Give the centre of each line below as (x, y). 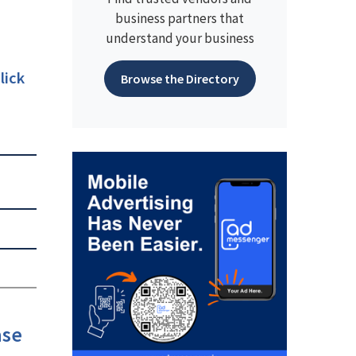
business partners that (180, 18)
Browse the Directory (180, 79)
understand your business (180, 38)
